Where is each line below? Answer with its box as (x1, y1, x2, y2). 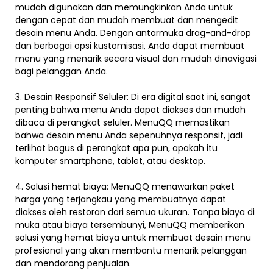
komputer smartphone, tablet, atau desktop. (15, 155, 205, 168)
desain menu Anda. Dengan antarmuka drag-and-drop (15, 27, 251, 40)
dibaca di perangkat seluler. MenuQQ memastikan (15, 116, 230, 129)
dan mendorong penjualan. (15, 257, 131, 270)
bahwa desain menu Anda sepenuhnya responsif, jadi (15, 129, 243, 142)
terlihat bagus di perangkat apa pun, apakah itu (15, 142, 218, 155)
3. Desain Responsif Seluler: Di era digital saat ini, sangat (15, 91, 250, 104)
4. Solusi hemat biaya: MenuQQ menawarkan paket (15, 180, 235, 193)
